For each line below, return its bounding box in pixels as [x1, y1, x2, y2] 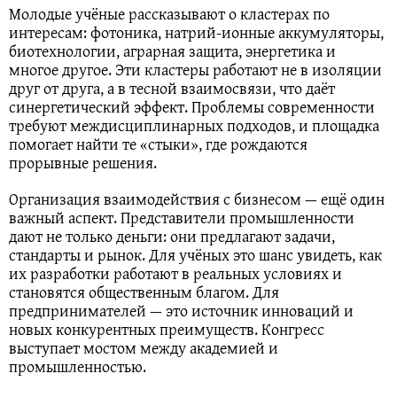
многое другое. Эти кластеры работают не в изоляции [9, 58, 382, 82]
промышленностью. [9, 354, 146, 379]
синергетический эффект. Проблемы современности [9, 95, 375, 120]
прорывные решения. [9, 151, 157, 175]
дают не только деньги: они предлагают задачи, [9, 224, 335, 249]
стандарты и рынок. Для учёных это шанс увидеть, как [9, 243, 382, 268]
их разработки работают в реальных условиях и [9, 261, 342, 286]
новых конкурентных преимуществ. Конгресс [9, 317, 324, 342]
